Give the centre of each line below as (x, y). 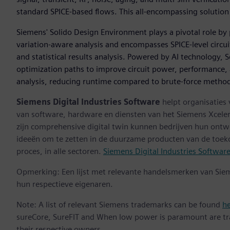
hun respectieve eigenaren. (65, 184)
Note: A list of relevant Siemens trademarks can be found (119, 205)
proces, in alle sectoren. (60, 151)
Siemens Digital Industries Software (89, 102)
